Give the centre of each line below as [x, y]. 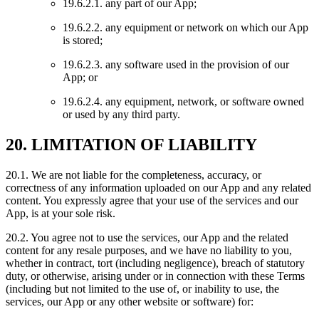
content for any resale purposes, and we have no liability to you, [149, 251]
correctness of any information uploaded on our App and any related [158, 188]
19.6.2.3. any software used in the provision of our [176, 65]
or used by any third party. [121, 115]
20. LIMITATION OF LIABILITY [131, 145]
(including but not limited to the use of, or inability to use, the [142, 289]
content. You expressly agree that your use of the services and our [152, 201]
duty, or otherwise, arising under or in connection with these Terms [155, 276]
